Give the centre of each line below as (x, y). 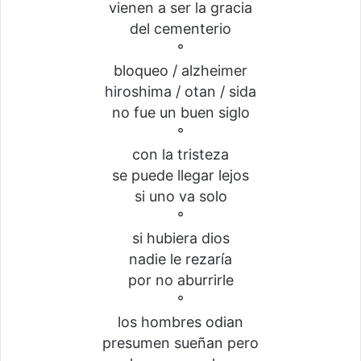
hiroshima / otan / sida (180, 91)
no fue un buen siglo (180, 112)
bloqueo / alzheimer (180, 70)
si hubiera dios (180, 238)
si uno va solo (180, 196)
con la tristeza (180, 154)
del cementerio (180, 28)
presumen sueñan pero (180, 342)
